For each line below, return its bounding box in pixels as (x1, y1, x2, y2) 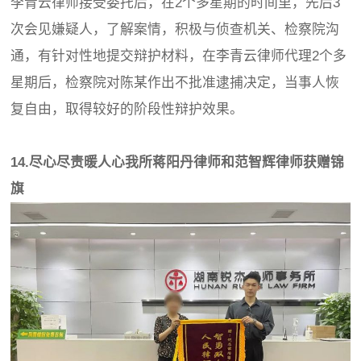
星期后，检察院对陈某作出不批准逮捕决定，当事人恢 (10, 74, 340, 90)
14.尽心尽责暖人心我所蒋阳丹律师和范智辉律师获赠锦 (10, 154, 345, 170)
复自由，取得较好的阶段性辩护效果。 (10, 101, 244, 117)
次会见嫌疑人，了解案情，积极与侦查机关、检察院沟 (10, 21, 340, 37)
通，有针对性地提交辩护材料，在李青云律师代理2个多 (10, 48, 347, 64)
